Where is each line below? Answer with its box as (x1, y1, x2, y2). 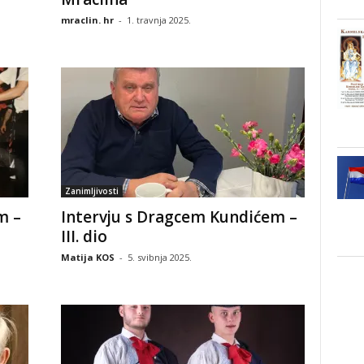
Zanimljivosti (64, 184, 119, 197)
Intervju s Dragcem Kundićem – (60, 206, 297, 227)
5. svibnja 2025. (127, 250, 192, 263)
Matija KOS (60, 250, 115, 263)
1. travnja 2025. (126, 13, 191, 26)
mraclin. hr (60, 13, 114, 26)
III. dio (60, 225, 107, 247)
